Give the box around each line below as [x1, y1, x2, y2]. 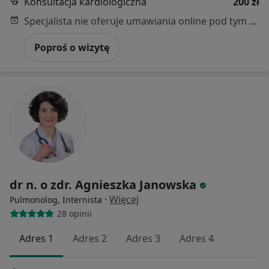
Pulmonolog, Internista [10, 193, 102, 205]
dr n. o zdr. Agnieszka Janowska [10, 176, 196, 193]
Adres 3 [126, 231, 160, 245]
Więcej [109, 192, 139, 206]
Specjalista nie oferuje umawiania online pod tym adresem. [249, 14, 257, 28]
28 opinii [56, 208, 92, 220]
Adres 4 [180, 231, 214, 245]
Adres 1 [19, 231, 53, 245]
